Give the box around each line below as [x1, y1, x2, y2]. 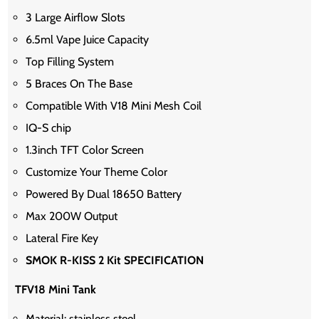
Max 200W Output [26, 209, 118, 224]
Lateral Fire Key [26, 231, 99, 246]
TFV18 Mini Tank [15, 283, 97, 297]
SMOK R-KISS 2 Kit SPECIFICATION [26, 253, 204, 268]
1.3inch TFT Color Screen [26, 143, 145, 157]
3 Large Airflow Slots [26, 11, 126, 25]
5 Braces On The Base [26, 77, 133, 91]
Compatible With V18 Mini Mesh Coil [26, 99, 202, 113]
